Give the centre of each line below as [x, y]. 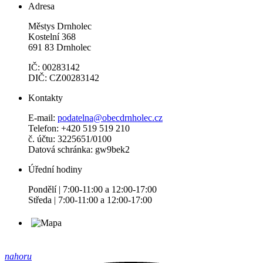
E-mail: [43, 117]
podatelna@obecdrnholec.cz [110, 117]
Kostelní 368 [52, 36]
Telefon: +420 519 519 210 [79, 128]
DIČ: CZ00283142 [64, 77]
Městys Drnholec [60, 26]
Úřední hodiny [55, 169]
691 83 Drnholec [60, 47]
